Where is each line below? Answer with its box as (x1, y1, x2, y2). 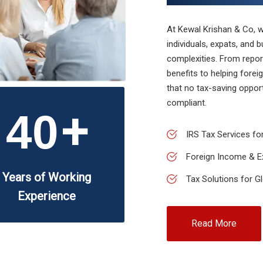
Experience (17, 189, 76, 203)
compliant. (167, 97, 207, 108)
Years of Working (2, 170, 91, 184)
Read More (191, 218, 237, 229)
